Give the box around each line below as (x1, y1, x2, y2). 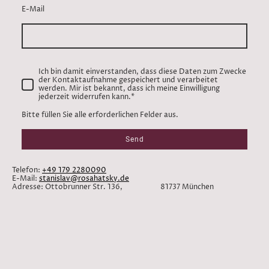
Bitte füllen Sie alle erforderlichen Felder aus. (22, 109, 178, 120)
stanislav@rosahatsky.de (39, 173, 129, 184)
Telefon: (12, 165, 42, 175)
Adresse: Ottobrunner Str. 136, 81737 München (12, 181, 214, 192)
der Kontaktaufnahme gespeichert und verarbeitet (38, 74, 218, 85)
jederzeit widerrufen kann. (38, 91, 131, 102)
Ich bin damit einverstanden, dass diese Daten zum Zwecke (38, 66, 246, 77)
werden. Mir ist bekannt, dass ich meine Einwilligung (38, 83, 220, 94)
